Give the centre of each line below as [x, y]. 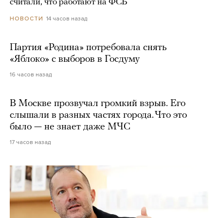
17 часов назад [30, 142]
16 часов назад [31, 74]
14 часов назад [67, 18]
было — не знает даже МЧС [70, 127]
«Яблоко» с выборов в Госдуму [75, 59]
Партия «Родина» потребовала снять [88, 47]
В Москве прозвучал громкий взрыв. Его [98, 103]
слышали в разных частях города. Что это [98, 115]
